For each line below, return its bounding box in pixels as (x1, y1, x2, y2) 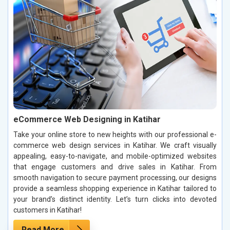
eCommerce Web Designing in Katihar (13, 114, 161, 124)
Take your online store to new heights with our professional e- (13, 130, 217, 139)
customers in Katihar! (13, 205, 82, 214)
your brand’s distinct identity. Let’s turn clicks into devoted (13, 195, 217, 203)
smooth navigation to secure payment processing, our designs (13, 173, 217, 182)
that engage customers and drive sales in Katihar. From (13, 162, 217, 171)
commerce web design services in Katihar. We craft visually (13, 141, 217, 149)
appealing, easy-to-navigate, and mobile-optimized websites (13, 151, 217, 160)
